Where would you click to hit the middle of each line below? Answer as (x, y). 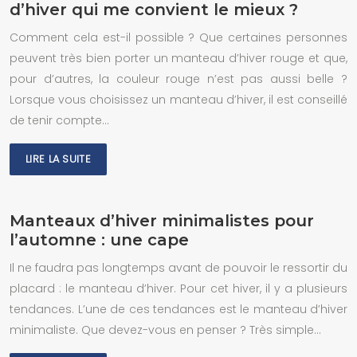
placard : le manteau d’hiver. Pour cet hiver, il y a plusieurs (178, 288)
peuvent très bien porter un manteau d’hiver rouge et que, (178, 58)
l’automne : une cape (99, 240)
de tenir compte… (59, 120)
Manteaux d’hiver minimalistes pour (162, 221)
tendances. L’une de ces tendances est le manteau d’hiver (178, 309)
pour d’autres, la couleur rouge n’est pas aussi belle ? (178, 79)
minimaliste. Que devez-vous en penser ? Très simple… (165, 330)
